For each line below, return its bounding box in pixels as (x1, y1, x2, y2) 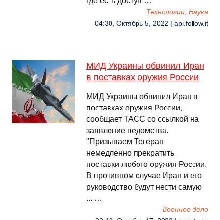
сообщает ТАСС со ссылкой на (86, 115, 199, 123)
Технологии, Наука (146, 8, 208, 16)
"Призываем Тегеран (86, 137, 164, 146)
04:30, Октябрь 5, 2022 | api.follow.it (95, 20, 208, 27)
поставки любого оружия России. (86, 160, 207, 168)
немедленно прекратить (86, 149, 174, 157)
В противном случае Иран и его (86, 171, 202, 180)
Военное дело (163, 206, 208, 213)
